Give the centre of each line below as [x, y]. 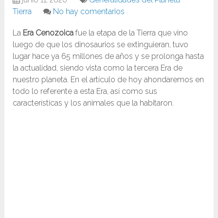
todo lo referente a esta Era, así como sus [85, 91]
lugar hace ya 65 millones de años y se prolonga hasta [109, 56]
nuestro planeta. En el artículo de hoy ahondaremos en [109, 80]
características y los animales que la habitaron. [93, 103]
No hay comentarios [89, 12]
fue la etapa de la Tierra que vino [131, 33]
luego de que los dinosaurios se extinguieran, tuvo [101, 45]
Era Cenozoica [48, 33]
